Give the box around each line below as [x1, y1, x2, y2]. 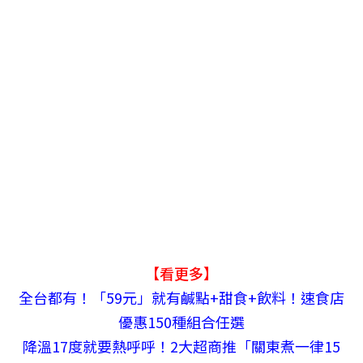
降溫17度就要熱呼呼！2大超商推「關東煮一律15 [23, 335, 340, 357]
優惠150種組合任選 [118, 311, 245, 333]
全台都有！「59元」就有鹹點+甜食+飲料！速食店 [19, 287, 344, 309]
